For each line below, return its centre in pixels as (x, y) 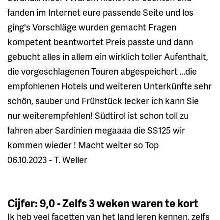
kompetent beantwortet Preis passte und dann (100, 41)
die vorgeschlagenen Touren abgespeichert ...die (102, 71)
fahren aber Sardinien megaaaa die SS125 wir (96, 130)
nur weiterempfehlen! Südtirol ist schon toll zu (98, 115)
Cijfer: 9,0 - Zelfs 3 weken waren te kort (103, 203)
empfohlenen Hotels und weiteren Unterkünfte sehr (110, 85)
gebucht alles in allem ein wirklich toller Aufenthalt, (108, 56)
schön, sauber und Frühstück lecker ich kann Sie (103, 100)
